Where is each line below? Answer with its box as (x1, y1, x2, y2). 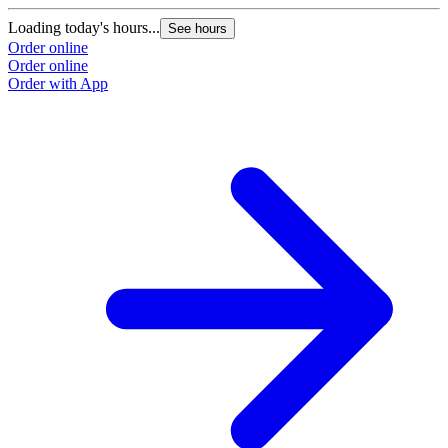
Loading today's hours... (8, 19, 160, 37)
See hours (168, 21, 227, 37)
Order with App (8, 75, 108, 93)
